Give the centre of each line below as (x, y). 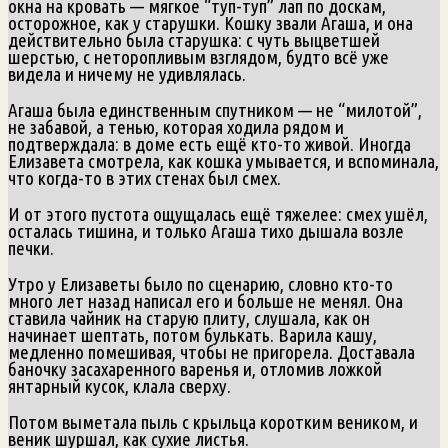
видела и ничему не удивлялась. (127, 73)
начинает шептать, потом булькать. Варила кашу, (192, 334)
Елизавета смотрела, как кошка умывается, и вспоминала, (223, 160)
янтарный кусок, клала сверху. (119, 385)
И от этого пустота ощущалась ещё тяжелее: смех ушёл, (218, 213)
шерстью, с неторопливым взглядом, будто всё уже (198, 56)
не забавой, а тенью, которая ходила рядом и (176, 126)
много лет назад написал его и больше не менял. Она (205, 300)
